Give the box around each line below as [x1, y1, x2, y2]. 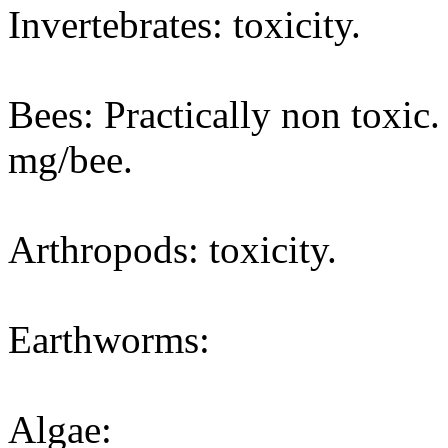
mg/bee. [8, 138, 133, 181]
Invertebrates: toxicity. [8, 3, 361, 46]
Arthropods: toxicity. [8, 228, 337, 271]
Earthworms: [8, 318, 210, 361]
